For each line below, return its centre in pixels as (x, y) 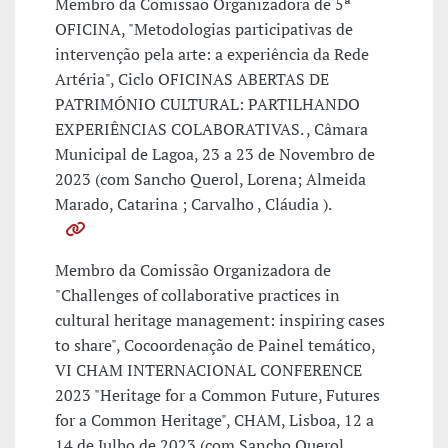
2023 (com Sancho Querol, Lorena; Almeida (210, 179)
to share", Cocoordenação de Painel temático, (215, 345)
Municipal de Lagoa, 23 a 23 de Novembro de (215, 154)
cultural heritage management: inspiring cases (220, 320)
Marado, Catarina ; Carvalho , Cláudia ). (193, 204)
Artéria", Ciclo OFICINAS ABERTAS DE (192, 79)
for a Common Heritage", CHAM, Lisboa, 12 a (214, 420)
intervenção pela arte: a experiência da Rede (212, 54)
